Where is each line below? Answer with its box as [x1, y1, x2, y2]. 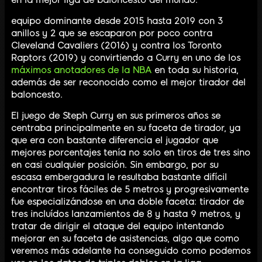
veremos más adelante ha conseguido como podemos [11, 245, 250, 256]
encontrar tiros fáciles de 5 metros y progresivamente [11, 184, 249, 195]
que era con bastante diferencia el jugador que [11, 135, 218, 146]
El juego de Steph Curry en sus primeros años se [11, 110, 220, 121]
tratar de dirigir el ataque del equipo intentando [11, 220, 224, 232]
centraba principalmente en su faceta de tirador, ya [11, 122, 240, 133]
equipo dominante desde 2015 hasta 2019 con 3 [11, 15, 223, 26]
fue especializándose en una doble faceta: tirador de [11, 196, 244, 207]
